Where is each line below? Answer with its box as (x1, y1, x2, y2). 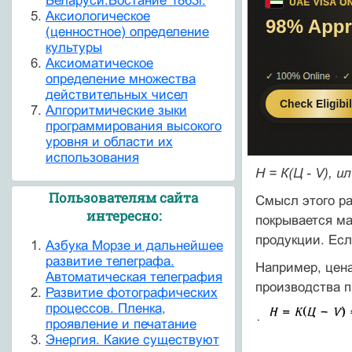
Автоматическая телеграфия (46, 269, 222, 285)
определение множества (46, 71, 196, 86)
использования (46, 149, 139, 165)
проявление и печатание (46, 317, 196, 332)
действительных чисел (46, 86, 188, 102)
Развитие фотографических (46, 285, 218, 301)
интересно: (86, 207, 161, 225)
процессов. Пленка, (46, 301, 166, 317)
